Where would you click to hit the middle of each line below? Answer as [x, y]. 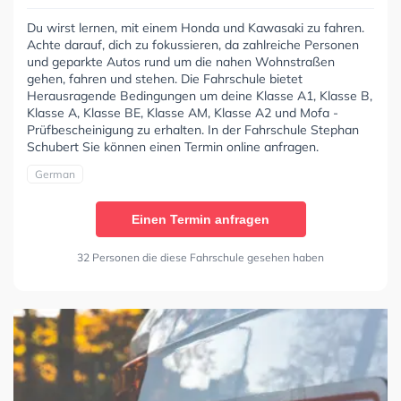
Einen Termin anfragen [200, 220]
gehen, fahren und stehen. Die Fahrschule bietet [165, 79]
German [55, 175]
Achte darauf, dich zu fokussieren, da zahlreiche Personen [193, 45]
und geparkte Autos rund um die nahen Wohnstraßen [181, 62]
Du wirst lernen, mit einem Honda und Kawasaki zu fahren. [196, 28]
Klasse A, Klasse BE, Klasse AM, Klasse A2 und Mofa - [183, 113]
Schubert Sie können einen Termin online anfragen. [173, 147]
